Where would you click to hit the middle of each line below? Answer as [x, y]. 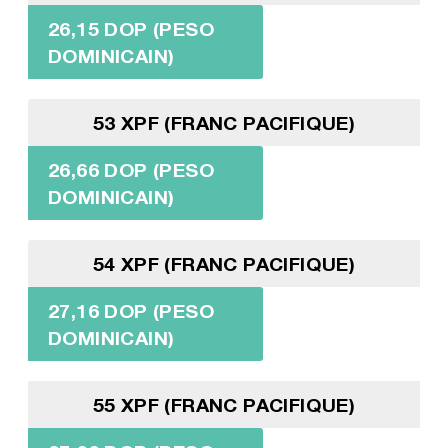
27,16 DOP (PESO [130, 311]
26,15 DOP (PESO [130, 29]
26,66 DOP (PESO [130, 170]
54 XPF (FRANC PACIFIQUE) [224, 264]
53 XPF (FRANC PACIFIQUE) [224, 123]
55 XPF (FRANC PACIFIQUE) [224, 405]
